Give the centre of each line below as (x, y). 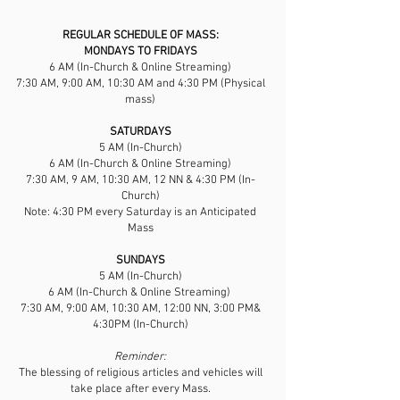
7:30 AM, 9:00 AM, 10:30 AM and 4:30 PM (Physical (140, 84)
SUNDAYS (140, 261)
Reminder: (140, 357)
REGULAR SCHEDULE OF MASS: (140, 36)
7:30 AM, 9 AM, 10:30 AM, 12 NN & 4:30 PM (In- (140, 180)
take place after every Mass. (140, 389)
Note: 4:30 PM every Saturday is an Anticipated (140, 212)
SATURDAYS (140, 132)
